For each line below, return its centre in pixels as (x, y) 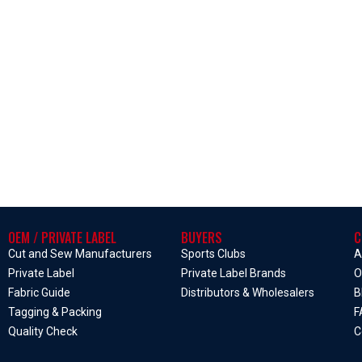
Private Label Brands (234, 273)
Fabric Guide (39, 293)
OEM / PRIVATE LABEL (62, 238)
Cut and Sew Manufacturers (80, 254)
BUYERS (202, 238)
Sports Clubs (213, 254)
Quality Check (43, 331)
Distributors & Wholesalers (248, 293)
